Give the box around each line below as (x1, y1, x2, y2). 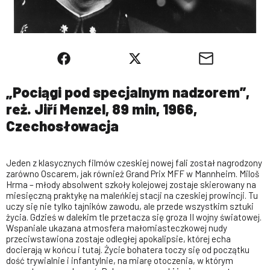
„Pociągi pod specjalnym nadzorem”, (6, 83, 250, 101)
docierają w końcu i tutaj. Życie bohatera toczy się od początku (6, 244, 250, 255)
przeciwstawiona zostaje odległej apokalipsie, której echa (6, 233, 231, 244)
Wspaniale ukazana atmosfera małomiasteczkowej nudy (6, 222, 227, 233)
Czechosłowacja (6, 117, 119, 134)
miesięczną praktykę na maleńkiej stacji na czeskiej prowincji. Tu (6, 190, 258, 201)
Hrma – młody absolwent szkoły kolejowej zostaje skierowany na (6, 179, 256, 190)
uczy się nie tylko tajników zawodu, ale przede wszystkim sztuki (6, 201, 254, 212)
